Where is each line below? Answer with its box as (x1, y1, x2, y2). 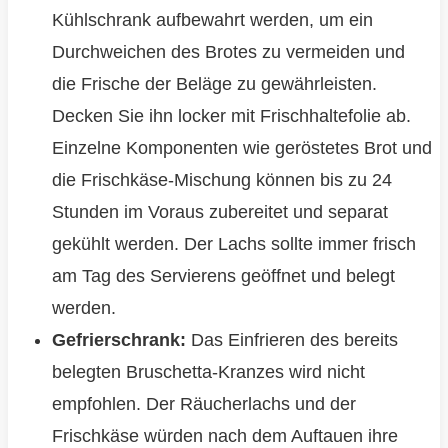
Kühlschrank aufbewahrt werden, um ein (51, 10, 373, 31)
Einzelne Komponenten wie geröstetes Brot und (51, 138, 432, 159)
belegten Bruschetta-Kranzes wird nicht (51, 362, 365, 383)
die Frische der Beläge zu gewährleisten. (51, 74, 377, 95)
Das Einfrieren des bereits (185, 330, 398, 351)
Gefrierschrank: (51, 330, 186, 351)
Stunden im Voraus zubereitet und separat (51, 202, 388, 223)
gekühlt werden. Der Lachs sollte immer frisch (51, 234, 416, 255)
